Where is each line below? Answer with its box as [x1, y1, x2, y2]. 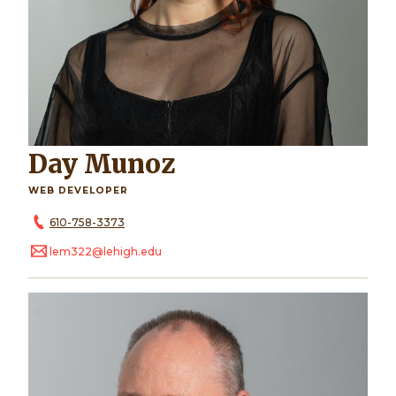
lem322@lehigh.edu [49, 245, 162, 259]
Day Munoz [48, 148, 175, 180]
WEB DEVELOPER [28, 184, 128, 196]
